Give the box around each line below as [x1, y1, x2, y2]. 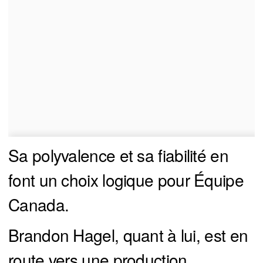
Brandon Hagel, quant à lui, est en [8, 223, 248, 247]
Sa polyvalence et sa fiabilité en [8, 143, 228, 167]
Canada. [8, 193, 69, 217]
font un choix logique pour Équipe [8, 168, 244, 192]
